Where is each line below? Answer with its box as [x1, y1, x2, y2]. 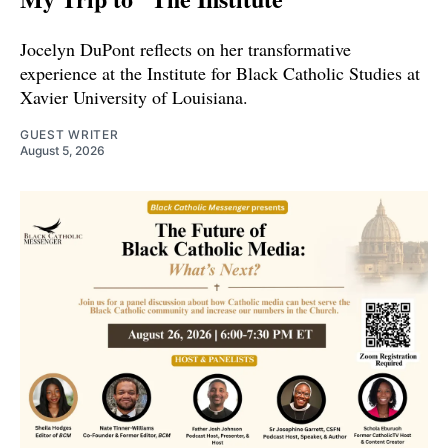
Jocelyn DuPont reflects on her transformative [20, 36, 351, 61]
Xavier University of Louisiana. [20, 84, 248, 109]
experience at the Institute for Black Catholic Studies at [20, 60, 420, 85]
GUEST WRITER [20, 126, 119, 142]
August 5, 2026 [20, 142, 105, 158]
